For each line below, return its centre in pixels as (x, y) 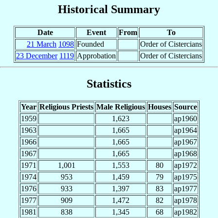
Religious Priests (66, 107)
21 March (42, 44)
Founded (91, 44)
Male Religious (121, 107)
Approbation (96, 55)
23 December (37, 55)
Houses (160, 107)
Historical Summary (109, 9)
